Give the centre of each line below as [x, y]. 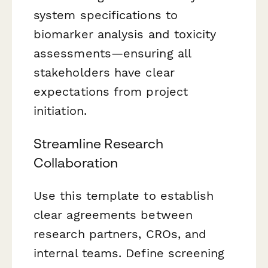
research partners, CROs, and [120, 234]
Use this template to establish [124, 196]
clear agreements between [113, 215]
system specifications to [106, 15]
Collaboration [76, 162]
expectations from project [111, 91]
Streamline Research [99, 143]
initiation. [60, 110]
